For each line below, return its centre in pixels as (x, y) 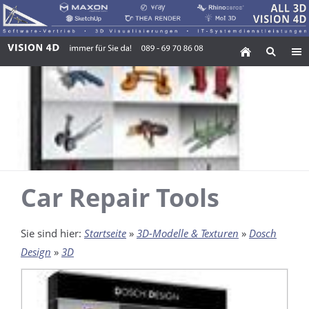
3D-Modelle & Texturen (188, 233)
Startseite (105, 233)
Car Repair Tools (120, 198)
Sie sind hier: (52, 233)
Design (36, 252)
